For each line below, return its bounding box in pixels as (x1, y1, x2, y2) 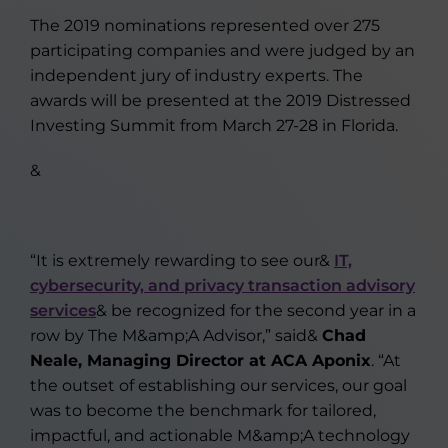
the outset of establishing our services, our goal (30, 376, 407, 395)
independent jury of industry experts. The (30, 66, 363, 85)
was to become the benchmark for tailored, (30, 401, 376, 420)
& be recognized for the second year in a (96, 301, 416, 320)
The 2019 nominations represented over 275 (30, 16, 380, 35)
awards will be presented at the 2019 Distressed (30, 91, 411, 110)
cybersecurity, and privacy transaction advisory (30, 276, 415, 295)
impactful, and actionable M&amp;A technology (30, 426, 410, 445)
